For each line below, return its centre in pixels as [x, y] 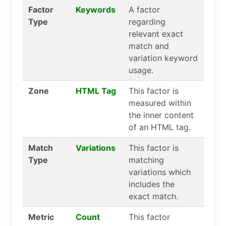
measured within [160, 103]
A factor [144, 10]
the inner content [161, 115]
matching [146, 160]
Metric [41, 217]
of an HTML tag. [160, 127]
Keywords [96, 10]
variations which [160, 172]
